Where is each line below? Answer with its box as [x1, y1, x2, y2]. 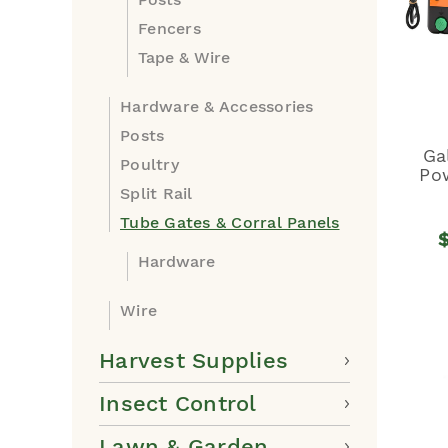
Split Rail [120, 184, 193, 203]
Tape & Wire [138, 48, 230, 67]
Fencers [138, 19, 201, 38]
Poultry [120, 155, 179, 174]
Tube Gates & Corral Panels [120, 213, 340, 232]
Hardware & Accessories [120, 97, 314, 116]
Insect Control [99, 391, 257, 416]
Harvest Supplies [99, 348, 288, 373]
